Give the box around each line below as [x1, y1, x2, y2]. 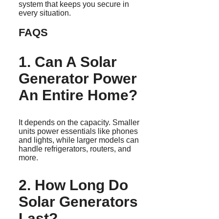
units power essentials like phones [19, 127, 138, 136]
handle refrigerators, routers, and [19, 145, 131, 153]
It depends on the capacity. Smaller [19, 118, 139, 127]
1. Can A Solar [19, 54, 117, 70]
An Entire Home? [19, 87, 137, 104]
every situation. [19, 9, 71, 18]
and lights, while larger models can [19, 136, 139, 145]
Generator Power [19, 70, 137, 87]
